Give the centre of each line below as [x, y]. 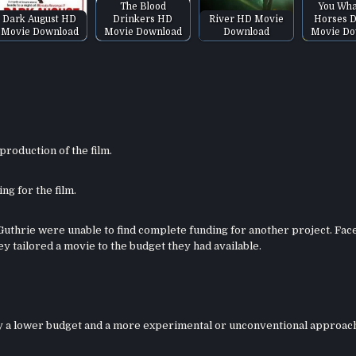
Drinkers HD [143, 19]
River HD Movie [246, 19]
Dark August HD [40, 19]
